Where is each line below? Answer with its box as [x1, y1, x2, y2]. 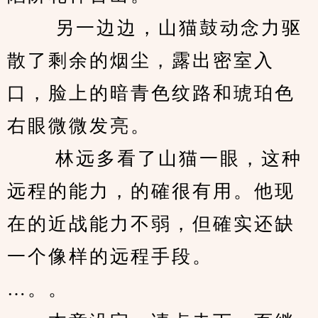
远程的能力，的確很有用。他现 [7, 181, 295, 202]
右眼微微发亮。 [7, 116, 158, 136]
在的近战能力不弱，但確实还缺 [7, 214, 295, 234]
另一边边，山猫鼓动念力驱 [7, 18, 302, 38]
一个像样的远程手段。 [7, 246, 220, 267]
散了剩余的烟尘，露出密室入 [7, 50, 275, 71]
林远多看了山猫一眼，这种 [7, 148, 302, 169]
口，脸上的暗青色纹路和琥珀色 [7, 83, 295, 104]
